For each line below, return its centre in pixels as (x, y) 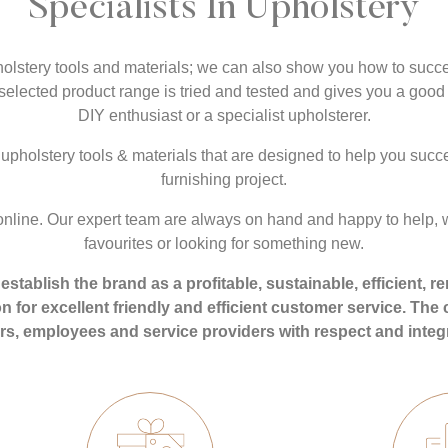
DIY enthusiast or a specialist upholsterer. (224, 116)
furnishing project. (224, 180)
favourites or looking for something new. (224, 244)
